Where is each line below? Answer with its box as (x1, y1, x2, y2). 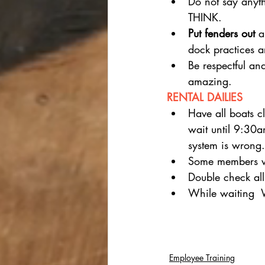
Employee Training (169, 252, 235, 263)
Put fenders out (188, 26, 255, 40)
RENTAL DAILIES (167, 90, 243, 104)
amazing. (188, 74, 232, 88)
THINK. (188, 10, 222, 24)
